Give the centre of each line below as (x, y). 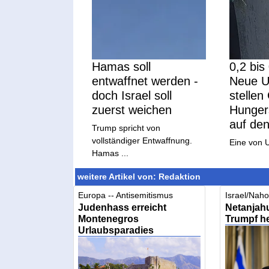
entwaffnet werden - (145, 81)
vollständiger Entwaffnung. (142, 141)
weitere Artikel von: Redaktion (139, 177)
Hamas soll (122, 67)
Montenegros (109, 218)
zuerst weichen (132, 110)
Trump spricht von (126, 128)
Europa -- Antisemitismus (126, 195)
